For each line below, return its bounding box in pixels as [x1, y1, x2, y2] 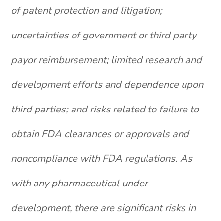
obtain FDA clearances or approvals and [11, 127, 189, 141]
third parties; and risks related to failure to [11, 103, 199, 116]
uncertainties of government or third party [11, 29, 197, 42]
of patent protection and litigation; [11, 4, 163, 17]
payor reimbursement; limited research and [11, 53, 202, 67]
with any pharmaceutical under [11, 177, 148, 190]
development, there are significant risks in [11, 201, 196, 215]
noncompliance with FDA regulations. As [11, 152, 193, 165]
